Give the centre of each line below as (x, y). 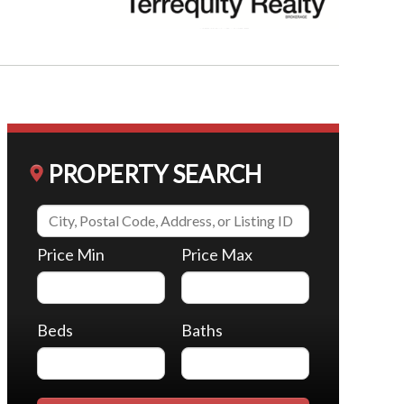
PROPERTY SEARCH (154, 174)
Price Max (217, 254)
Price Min (70, 254)
